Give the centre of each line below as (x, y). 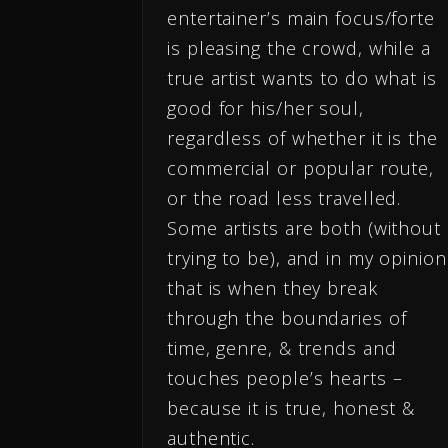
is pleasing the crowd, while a (299, 48)
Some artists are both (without (304, 228)
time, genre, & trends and (282, 348)
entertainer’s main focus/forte (301, 18)
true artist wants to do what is (302, 78)
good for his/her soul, (265, 108)
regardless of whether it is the (302, 138)
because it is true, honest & (291, 408)
